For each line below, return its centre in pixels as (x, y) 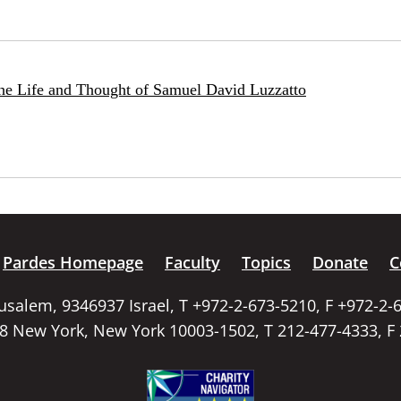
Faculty (192, 263)
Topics (266, 263)
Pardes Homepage (73, 263)
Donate (340, 263)
